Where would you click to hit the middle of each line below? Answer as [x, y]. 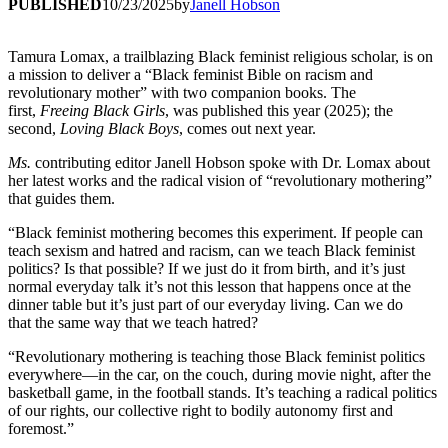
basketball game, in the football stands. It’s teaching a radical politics [222, 392]
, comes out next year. [247, 128]
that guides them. [61, 198]
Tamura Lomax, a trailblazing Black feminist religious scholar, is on [220, 56]
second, [34, 128]
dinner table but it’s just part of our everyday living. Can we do [205, 304]
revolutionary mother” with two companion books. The [182, 92]
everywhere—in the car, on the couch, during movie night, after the [219, 374]
